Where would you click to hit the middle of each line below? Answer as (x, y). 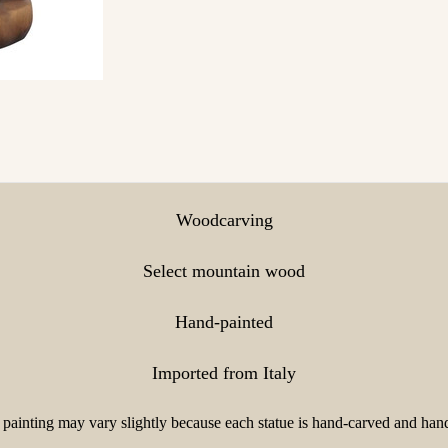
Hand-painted (224, 322)
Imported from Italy (224, 373)
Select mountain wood (224, 271)
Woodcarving (224, 220)
